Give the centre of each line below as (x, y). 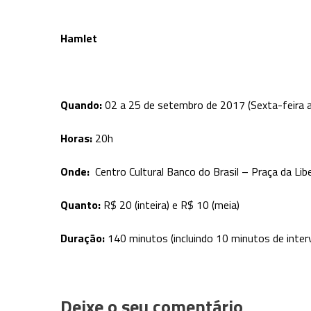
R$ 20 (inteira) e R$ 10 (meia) (171, 205)
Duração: (83, 238)
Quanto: (82, 205)
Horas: (76, 138)
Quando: (83, 105)
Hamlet (79, 38)
